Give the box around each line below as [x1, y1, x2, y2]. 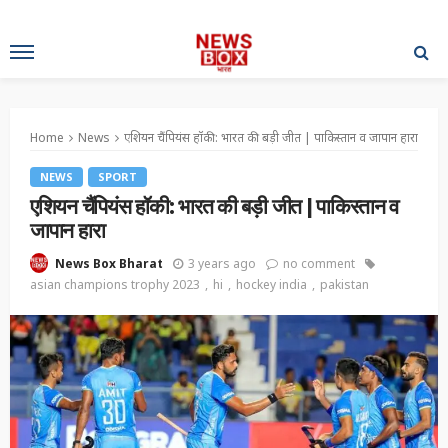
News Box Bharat [55, 255, 163, 273]
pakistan [320, 276, 369, 294]
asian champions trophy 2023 [30, 276, 200, 294]
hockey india [236, 276, 307, 294]
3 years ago [188, 254, 256, 272]
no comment [283, 254, 355, 272]
